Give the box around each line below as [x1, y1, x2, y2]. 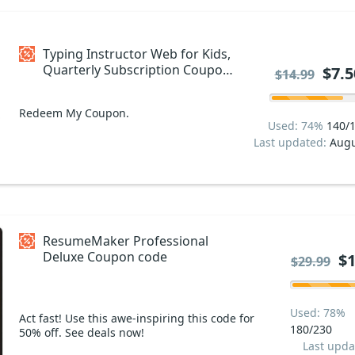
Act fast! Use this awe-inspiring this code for [19, 310, 254, 326]
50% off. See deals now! [19, 324, 144, 340]
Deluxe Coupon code [43, 247, 167, 265]
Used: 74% [268, 117, 326, 133]
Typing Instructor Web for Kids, [43, 44, 231, 63]
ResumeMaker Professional [43, 231, 208, 250]
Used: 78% [290, 304, 345, 320]
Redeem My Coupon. [19, 105, 129, 120]
